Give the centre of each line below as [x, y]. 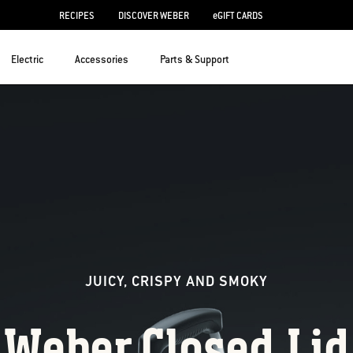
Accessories [102, 59]
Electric [27, 59]
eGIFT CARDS [238, 15]
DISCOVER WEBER [154, 15]
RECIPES [77, 15]
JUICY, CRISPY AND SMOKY [242, 283]
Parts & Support [195, 59]
